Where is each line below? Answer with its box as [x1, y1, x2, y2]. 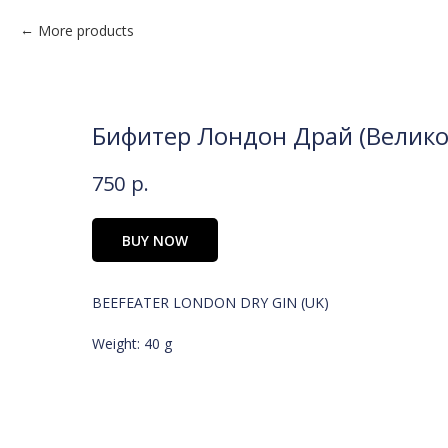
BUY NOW [122, 230, 188, 250]
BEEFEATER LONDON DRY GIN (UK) [92, 293, 329, 313]
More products [38, 21, 134, 40]
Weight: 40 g [92, 334, 172, 354]
